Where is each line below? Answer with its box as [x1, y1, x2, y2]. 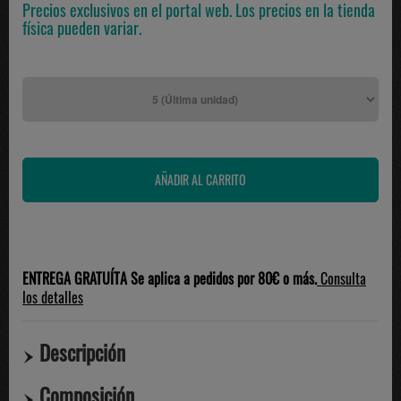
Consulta [317, 268, 366, 289]
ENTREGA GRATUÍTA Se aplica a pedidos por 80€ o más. [22, 268, 317, 289]
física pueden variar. [22, 16, 141, 39]
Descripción [39, 337, 125, 368]
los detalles [22, 286, 83, 308]
